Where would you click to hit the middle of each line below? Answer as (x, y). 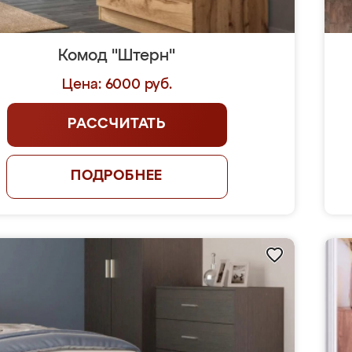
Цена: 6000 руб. (117, 85)
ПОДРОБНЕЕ (117, 176)
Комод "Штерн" (117, 56)
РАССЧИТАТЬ (117, 124)
